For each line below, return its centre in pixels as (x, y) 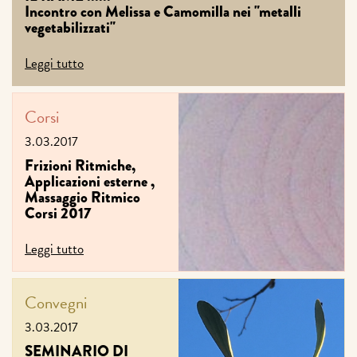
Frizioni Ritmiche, (80, 166)
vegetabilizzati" (70, 28)
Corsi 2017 (58, 214)
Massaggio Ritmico (82, 198)
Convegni (56, 303)
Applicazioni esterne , (90, 182)
